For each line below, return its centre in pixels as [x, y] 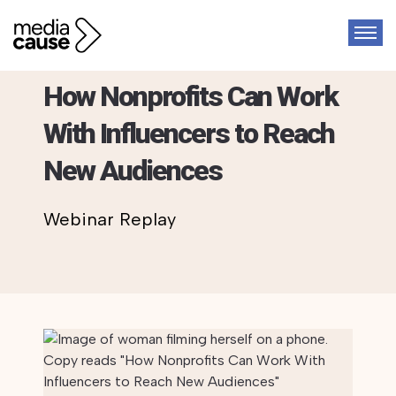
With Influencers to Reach [188, 133]
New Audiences [132, 171]
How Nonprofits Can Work [190, 96]
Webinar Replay [109, 219]
